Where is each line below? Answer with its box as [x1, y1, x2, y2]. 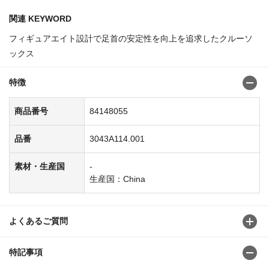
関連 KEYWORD [9, 13, 71, 23]
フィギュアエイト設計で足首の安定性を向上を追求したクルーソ [9, 33, 253, 43]
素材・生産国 [14, 161, 65, 171]
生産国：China [89, 174, 145, 184]
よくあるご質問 [9, 216, 68, 226]
